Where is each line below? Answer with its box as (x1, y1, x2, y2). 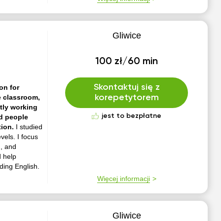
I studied (15, 123, 42, 131)
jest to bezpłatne (102, 112, 162, 119)
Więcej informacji (97, 175, 150, 183)
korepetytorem (94, 93, 159, 102)
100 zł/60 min (95, 57, 158, 67)
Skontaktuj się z (93, 83, 160, 92)
